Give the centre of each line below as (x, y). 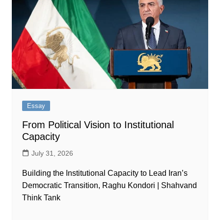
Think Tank (41, 197)
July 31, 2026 (52, 153)
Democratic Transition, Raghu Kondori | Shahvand (109, 185)
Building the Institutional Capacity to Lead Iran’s (105, 173)
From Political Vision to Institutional (98, 124)
